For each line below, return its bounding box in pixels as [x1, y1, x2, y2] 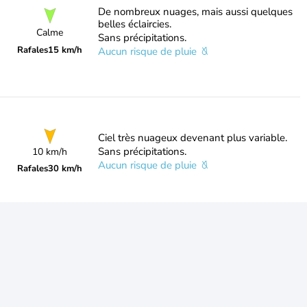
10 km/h [32, 145, 68, 158]
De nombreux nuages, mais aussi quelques [97, 5, 293, 19]
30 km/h [48, 162, 83, 175]
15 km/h [48, 43, 83, 56]
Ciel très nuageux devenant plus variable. [97, 131, 287, 145]
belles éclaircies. [97, 17, 171, 31]
